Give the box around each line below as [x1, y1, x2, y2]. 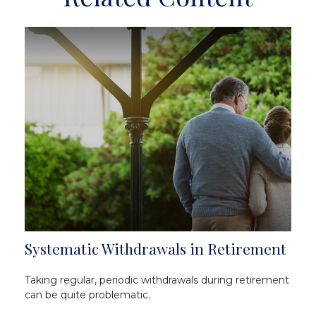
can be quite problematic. [25, 288, 150, 301]
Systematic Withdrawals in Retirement [25, 238, 286, 258]
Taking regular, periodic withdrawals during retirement [25, 273, 289, 286]
